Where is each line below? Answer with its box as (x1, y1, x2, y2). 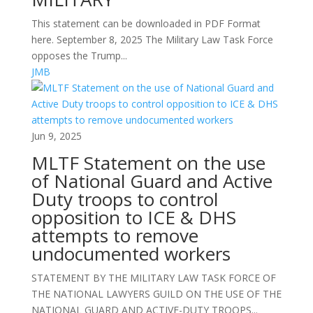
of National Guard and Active (31, 168, 272, 194)
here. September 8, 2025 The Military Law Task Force (31, 33, 273, 46)
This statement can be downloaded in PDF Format (31, 17, 261, 30)
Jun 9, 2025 (31, 129, 82, 143)
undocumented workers (31, 241, 231, 266)
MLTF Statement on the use (31, 150, 265, 175)
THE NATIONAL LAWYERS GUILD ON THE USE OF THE (31, 287, 282, 300)
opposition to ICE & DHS (31, 205, 236, 230)
